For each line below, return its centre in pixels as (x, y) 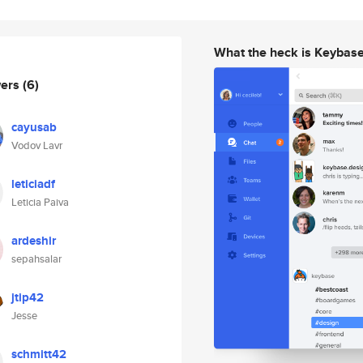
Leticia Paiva (40, 202)
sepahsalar (36, 259)
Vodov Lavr (37, 145)
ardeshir (34, 241)
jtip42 (28, 297)
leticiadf (33, 184)
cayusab (34, 127)
